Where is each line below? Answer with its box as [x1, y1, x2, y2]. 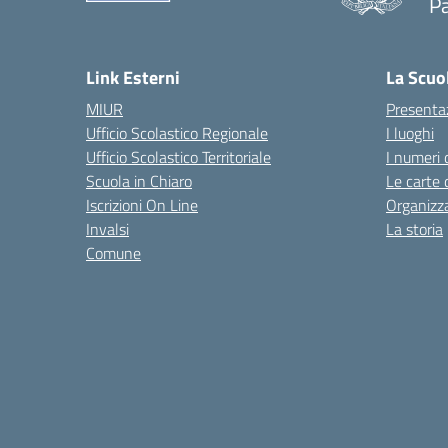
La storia [386, 217, 443, 241]
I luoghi [386, 121, 434, 145]
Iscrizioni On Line [86, 193, 198, 217]
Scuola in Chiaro [86, 169, 192, 193]
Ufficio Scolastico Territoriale [86, 145, 271, 169]
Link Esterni [86, 64, 180, 91]
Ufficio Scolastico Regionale [86, 121, 268, 145]
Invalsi [86, 217, 129, 241]
